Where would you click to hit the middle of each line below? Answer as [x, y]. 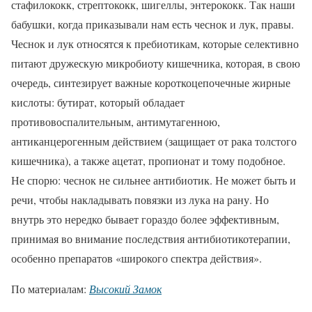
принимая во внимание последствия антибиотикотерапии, [151, 239]
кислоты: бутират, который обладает [98, 102]
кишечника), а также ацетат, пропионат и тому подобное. [148, 161]
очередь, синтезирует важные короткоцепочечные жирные [151, 83]
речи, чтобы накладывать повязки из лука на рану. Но [140, 200]
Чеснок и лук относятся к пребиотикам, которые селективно [155, 44]
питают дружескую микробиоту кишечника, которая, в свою [156, 63]
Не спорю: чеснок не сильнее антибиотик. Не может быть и [154, 180]
